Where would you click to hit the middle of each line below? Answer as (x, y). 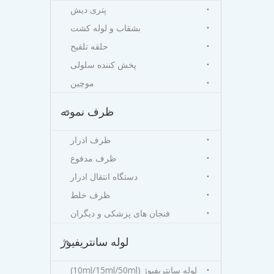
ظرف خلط (90, 195)
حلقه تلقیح (89, 46)
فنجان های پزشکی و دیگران (120, 213)
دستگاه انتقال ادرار (104, 176)
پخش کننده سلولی (103, 65)
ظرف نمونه (87, 111)
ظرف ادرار (91, 140)
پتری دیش (88, 9)
